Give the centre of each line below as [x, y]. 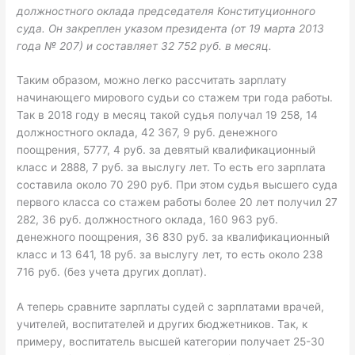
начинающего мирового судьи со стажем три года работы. [175, 98]
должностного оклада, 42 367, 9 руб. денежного [147, 133]
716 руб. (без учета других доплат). [112, 272]
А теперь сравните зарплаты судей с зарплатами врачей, [171, 307]
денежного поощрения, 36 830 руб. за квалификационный [174, 237]
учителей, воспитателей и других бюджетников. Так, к [162, 324]
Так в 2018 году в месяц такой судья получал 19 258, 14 [168, 115]
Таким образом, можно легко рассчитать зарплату [152, 80]
